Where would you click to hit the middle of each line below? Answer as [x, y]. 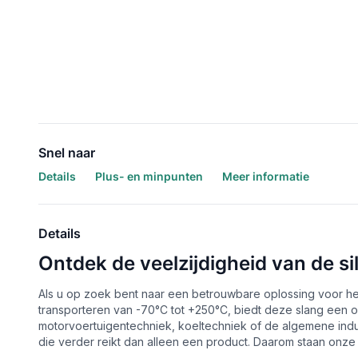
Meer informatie [266, 176]
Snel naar [67, 153]
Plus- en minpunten [149, 176]
